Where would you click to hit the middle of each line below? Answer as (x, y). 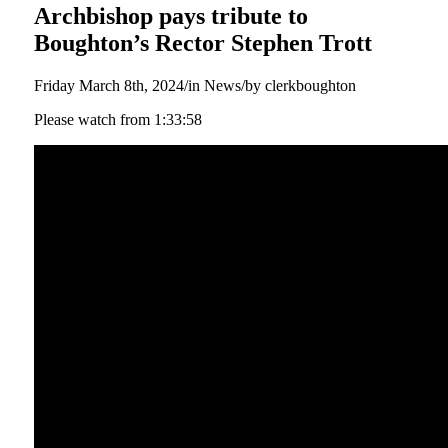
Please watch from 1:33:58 (117, 119)
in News (214, 85)
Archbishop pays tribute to (170, 15)
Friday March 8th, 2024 (108, 85)
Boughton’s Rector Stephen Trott (202, 42)
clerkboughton (310, 85)
